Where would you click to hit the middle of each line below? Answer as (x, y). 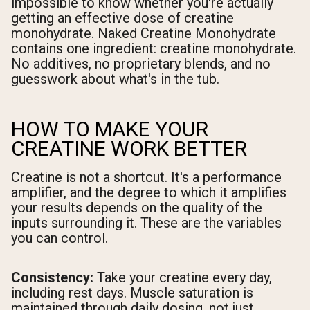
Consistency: (52, 277)
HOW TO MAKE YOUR (110, 129)
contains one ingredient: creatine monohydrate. (154, 48)
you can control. (60, 238)
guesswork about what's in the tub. (115, 79)
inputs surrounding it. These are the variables (146, 222)
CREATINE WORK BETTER (129, 148)
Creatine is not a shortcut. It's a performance (146, 177)
